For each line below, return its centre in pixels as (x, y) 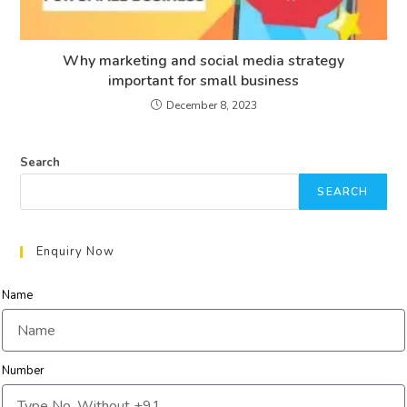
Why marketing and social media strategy (203, 61)
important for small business (203, 81)
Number (24, 371)
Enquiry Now (76, 252)
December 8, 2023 (211, 106)
